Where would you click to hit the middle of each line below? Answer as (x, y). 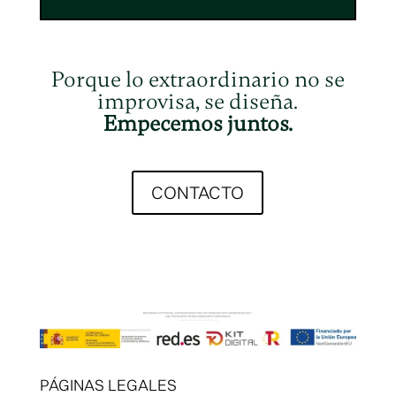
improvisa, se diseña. (198, 102)
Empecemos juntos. (198, 124)
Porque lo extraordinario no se (198, 80)
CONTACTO (198, 193)
